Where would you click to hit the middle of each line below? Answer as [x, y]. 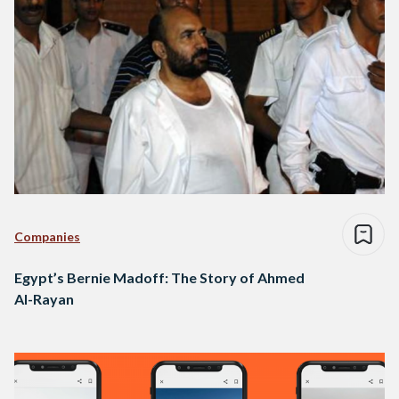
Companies [47, 237]
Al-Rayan [44, 299]
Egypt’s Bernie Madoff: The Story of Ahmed [159, 278]
